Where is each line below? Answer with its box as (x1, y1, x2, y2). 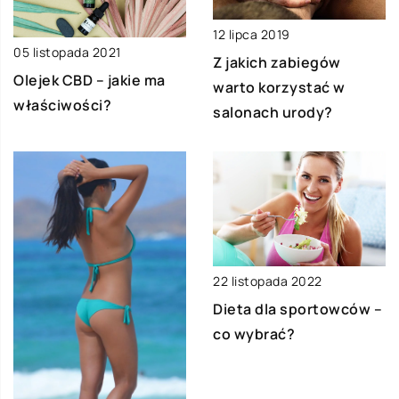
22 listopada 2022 (213, 273, 322, 290)
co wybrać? (213, 324, 295, 345)
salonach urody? (213, 102, 333, 122)
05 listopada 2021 (13, 44, 121, 61)
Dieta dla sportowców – (213, 299, 382, 320)
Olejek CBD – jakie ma (13, 70, 166, 91)
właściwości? (13, 95, 111, 116)
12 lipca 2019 (213, 25, 290, 43)
